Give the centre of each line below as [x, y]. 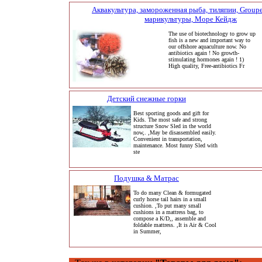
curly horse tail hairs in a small [170, 199]
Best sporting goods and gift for [171, 113]
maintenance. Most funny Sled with [175, 145]
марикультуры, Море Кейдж [191, 19]
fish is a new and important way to [209, 40]
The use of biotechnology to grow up [212, 34]
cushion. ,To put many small [167, 206]
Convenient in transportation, [168, 139]
